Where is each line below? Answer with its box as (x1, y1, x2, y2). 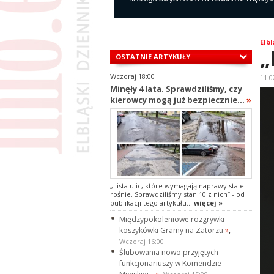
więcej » (191, 198, 223, 208)
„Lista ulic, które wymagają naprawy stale (109, 181, 244, 191)
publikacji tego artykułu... (109, 198, 192, 208)
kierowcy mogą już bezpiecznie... (109, 94, 246, 106)
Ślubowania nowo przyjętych (119, 247, 218, 258)
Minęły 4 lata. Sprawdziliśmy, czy (109, 83, 242, 95)
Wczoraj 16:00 (119, 237, 164, 246)
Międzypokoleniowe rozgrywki (119, 214, 224, 225)
